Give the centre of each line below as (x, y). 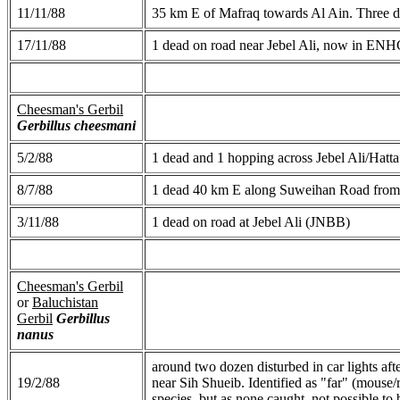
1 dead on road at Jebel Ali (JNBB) (251, 221)
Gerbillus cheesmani (76, 125)
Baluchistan (65, 302)
